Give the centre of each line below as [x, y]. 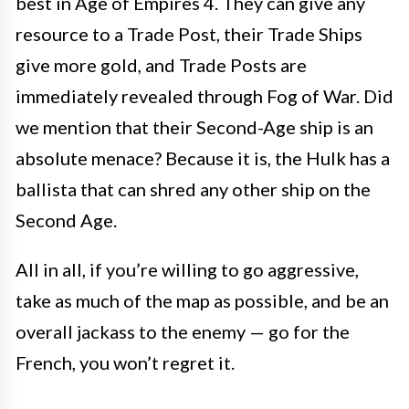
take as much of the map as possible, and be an [202, 300]
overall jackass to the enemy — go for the [183, 331]
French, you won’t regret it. [125, 362]
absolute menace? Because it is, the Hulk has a [203, 157]
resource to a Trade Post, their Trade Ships [189, 33]
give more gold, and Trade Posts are [161, 64]
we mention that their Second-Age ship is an [194, 126]
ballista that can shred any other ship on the [193, 189]
